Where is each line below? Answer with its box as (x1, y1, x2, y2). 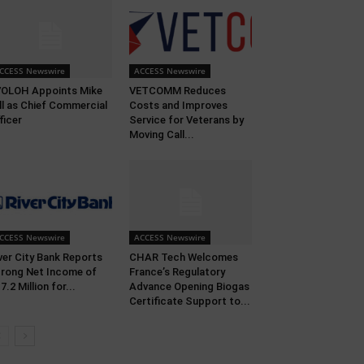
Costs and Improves (128, 99, 227, 112)
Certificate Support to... (128, 295, 250, 308)
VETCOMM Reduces (128, 84, 226, 97)
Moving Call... (128, 128, 194, 141)
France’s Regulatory (128, 266, 225, 279)
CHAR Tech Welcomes (128, 251, 238, 264)
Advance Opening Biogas (128, 280, 249, 293)
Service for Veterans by (128, 114, 244, 127)
